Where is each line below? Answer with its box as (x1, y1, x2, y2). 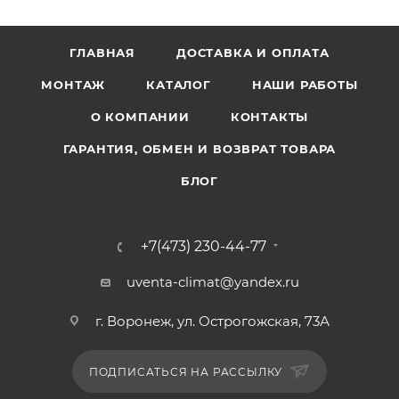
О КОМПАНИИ (90, 109, 190, 124)
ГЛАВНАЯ (69, 45, 135, 60)
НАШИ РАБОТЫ (251, 77, 358, 92)
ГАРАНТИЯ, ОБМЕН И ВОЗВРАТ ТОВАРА (62, 141, 337, 156)
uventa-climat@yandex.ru (126, 273, 299, 290)
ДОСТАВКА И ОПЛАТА (176, 45, 330, 60)
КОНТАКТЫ (230, 109, 309, 124)
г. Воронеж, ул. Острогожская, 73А (95, 312, 330, 330)
